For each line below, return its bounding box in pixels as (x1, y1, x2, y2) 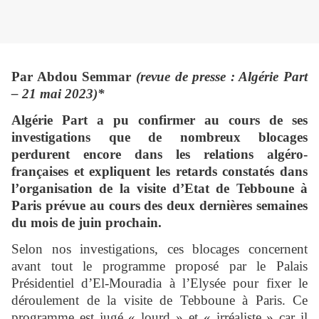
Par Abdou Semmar (11, 69, 136, 85)
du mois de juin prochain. (11, 215, 162, 231)
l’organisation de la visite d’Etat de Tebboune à (11, 181, 308, 197)
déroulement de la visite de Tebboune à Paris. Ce (11, 293, 308, 308)
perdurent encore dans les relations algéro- (11, 147, 308, 162)
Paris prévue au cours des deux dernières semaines (11, 198, 308, 214)
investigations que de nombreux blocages (11, 130, 308, 145)
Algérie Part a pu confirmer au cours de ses (11, 113, 308, 128)
